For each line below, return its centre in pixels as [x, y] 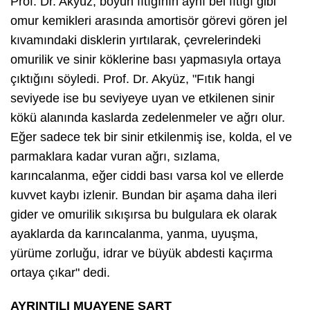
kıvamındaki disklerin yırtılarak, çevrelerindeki [136, 40]
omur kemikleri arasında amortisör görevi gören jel [149, 21]
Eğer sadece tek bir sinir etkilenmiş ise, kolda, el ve [151, 137]
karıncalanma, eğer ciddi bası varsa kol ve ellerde [147, 176]
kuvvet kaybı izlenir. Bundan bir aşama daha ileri [144, 195]
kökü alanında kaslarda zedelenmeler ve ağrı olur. [148, 118]
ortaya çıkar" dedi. [60, 273]
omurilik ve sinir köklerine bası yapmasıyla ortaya [146, 60]
